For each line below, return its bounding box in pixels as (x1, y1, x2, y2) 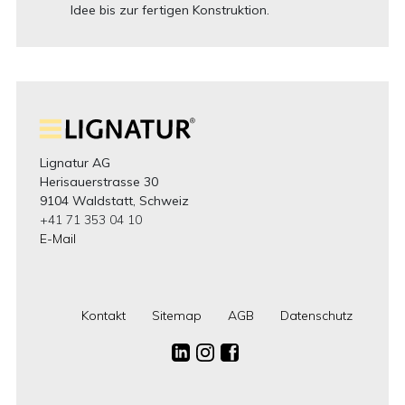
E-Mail (39, 231, 76, 247)
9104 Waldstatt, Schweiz (39, 193, 189, 209)
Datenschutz (279, 307, 353, 324)
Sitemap (151, 307, 202, 324)
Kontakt (80, 307, 126, 324)
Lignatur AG (39, 155, 110, 171)
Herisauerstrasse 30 (39, 174, 158, 190)
